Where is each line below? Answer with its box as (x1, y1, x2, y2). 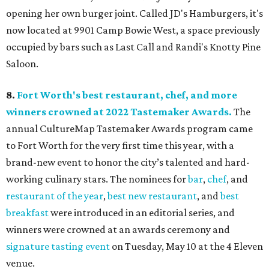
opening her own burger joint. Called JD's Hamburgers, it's (6, 7, 263, 20)
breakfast (6, 207, 49, 219)
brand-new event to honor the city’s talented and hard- (6, 156, 250, 169)
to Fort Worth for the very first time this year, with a (6, 139, 234, 152)
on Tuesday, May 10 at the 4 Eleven (110, 240, 263, 253)
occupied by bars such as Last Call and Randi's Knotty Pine (6, 41, 261, 53)
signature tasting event (6, 240, 110, 253)
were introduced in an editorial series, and (49, 207, 235, 219)
